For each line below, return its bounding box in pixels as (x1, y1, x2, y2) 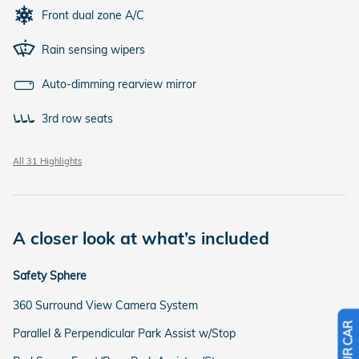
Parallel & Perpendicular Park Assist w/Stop (13, 325, 236, 341)
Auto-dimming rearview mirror (42, 76, 196, 91)
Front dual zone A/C (42, 7, 144, 22)
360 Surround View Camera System (13, 297, 198, 313)
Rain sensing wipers (42, 42, 145, 57)
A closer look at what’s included (13, 227, 269, 248)
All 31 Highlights (13, 155, 82, 167)
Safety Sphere (13, 268, 87, 283)
